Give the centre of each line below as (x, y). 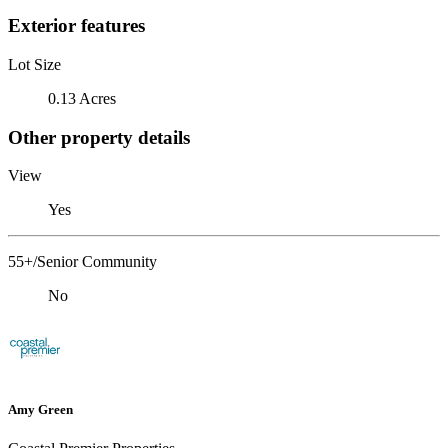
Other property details (99, 137)
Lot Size (34, 64)
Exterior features (76, 26)
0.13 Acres (82, 98)
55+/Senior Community (82, 262)
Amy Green (40, 409)
